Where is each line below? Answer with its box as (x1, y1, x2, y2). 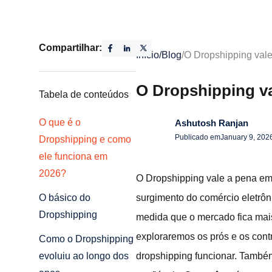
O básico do (39, 192, 90, 203)
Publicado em (175, 133, 220, 142)
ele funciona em (39, 151, 107, 162)
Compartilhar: (39, 42, 102, 53)
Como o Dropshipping (39, 234, 134, 245)
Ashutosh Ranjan (175, 118, 248, 129)
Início (136, 49, 159, 60)
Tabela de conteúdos (39, 89, 129, 100)
